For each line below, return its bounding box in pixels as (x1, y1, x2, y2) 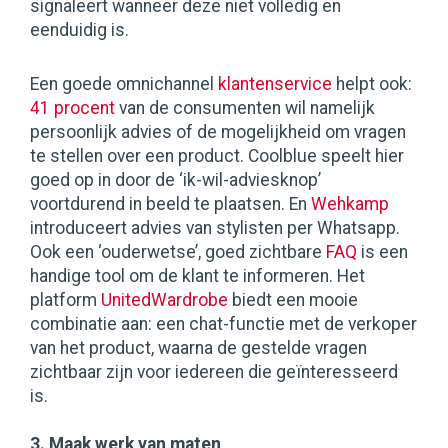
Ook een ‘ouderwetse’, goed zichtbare (30, 242, 326, 263)
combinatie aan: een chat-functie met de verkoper (30, 314, 417, 335)
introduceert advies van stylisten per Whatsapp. (30, 218, 400, 239)
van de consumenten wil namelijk (115, 98, 375, 119)
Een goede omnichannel (30, 74, 218, 95)
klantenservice (218, 74, 332, 95)
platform (30, 290, 101, 311)
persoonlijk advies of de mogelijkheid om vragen (30, 122, 406, 143)
